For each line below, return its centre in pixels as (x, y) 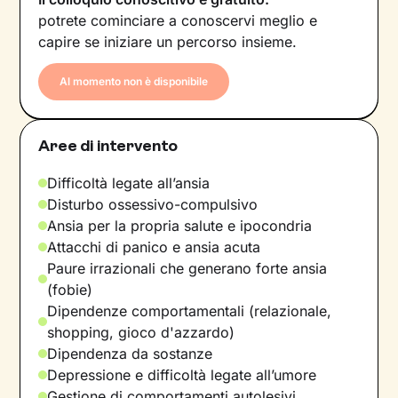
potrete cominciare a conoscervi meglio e (178, 20)
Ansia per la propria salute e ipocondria (180, 225)
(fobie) (70, 289)
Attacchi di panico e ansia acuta (154, 247)
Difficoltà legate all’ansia (129, 183)
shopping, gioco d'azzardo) (141, 332)
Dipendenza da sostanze (130, 353)
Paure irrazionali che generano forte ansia (187, 268)
